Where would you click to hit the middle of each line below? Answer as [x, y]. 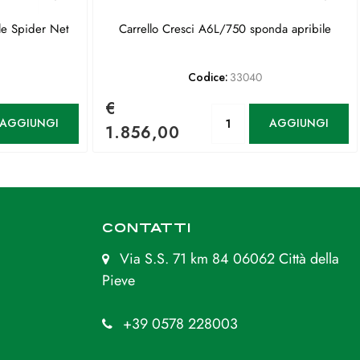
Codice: [208, 77]
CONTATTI [147, 227]
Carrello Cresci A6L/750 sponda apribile [225, 29]
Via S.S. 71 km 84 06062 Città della [229, 258]
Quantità [279, 110]
